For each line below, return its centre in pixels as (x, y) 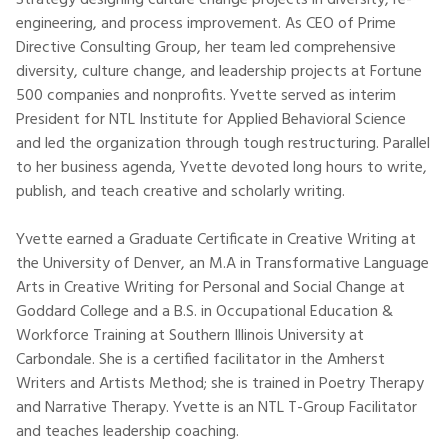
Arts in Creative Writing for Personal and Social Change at (210, 288)
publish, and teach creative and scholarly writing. (180, 192)
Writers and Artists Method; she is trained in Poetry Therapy (220, 384)
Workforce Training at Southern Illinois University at (190, 336)
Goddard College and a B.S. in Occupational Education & (204, 312)
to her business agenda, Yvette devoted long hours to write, (221, 168)
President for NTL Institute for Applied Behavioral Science (211, 120)
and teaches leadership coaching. (127, 432)
